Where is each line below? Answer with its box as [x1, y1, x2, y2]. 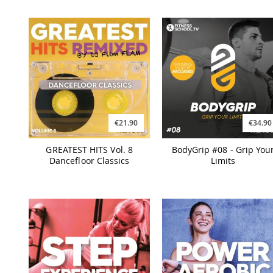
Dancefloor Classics [49, 155, 130, 167]
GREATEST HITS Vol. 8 [46, 144, 133, 156]
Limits [210, 155, 236, 167]
